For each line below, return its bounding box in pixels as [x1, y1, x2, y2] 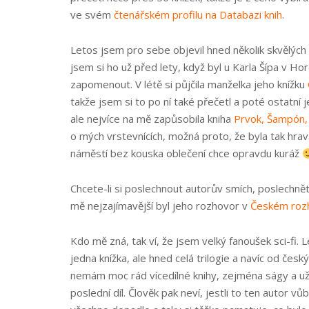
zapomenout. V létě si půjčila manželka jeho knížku [70, 77, 308, 91]
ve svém [70, 8, 114, 21]
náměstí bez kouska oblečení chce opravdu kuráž [70, 146, 302, 160]
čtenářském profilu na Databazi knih [114, 8, 282, 21]
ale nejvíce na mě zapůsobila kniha [70, 112, 234, 126]
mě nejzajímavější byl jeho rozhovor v [70, 199, 250, 212]
